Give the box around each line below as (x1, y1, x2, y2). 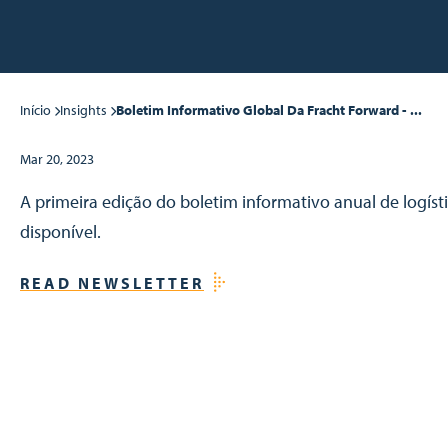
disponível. (20, 220, 101, 243)
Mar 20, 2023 (20, 150, 94, 168)
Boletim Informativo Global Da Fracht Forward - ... (116, 101, 422, 119)
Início (20, 101, 51, 119)
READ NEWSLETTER (20, 273, 204, 293)
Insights (60, 101, 107, 119)
